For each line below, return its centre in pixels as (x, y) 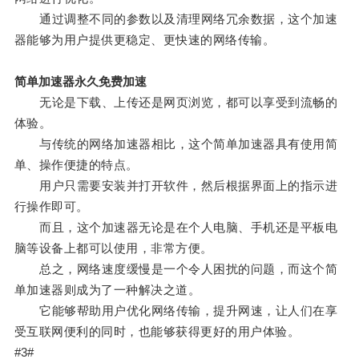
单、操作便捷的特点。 (76, 165)
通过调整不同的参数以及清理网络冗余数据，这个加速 (176, 19)
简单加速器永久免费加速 (80, 82)
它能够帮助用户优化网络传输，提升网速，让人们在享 (176, 311)
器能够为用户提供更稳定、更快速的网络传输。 (145, 40)
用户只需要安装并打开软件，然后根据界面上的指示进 (176, 186)
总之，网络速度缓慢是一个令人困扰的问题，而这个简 (176, 269)
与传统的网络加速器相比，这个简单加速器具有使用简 (176, 144)
